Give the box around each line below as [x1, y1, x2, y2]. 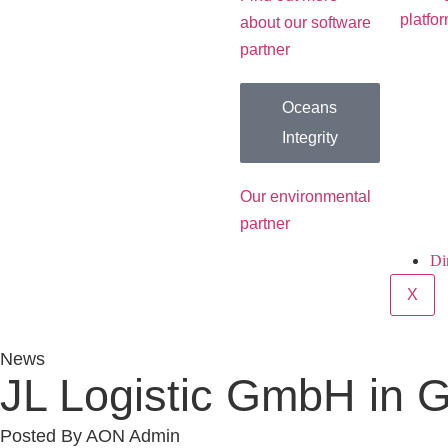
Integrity [281, 129, 338, 147]
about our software [239, 14, 371, 32]
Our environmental [239, 188, 371, 206]
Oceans [282, 99, 338, 117]
